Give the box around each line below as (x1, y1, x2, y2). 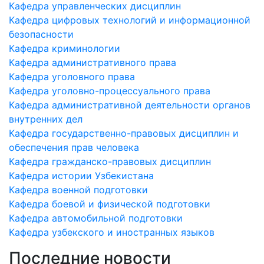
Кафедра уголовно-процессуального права (9, 85, 210, 97)
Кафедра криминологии (9, 42, 120, 54)
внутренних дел (9, 113, 82, 125)
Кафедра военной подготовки (9, 184, 148, 196)
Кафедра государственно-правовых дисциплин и (9, 127, 239, 139)
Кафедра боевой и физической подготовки (9, 198, 210, 210)
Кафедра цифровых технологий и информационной (9, 14, 250, 26)
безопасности (9, 28, 74, 40)
